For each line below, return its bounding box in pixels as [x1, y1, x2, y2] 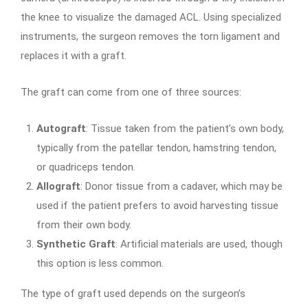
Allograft [36, 180, 80, 193]
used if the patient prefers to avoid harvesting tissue [36, 199, 278, 212]
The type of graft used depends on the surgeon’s [21, 287, 245, 300]
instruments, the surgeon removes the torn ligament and [21, 30, 280, 43]
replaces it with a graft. [21, 49, 126, 63]
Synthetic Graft [36, 238, 115, 251]
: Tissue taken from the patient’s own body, [85, 122, 284, 135]
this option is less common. [36, 257, 164, 270]
